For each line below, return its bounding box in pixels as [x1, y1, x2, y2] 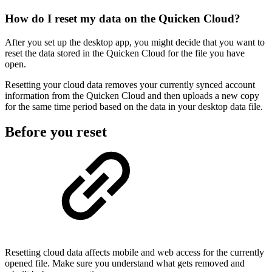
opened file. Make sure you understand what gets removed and [5, 258, 245, 269]
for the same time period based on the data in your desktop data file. [5, 101, 263, 112]
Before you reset [5, 124, 107, 140]
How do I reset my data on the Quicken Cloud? [5, 12, 240, 25]
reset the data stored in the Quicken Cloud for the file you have [5, 47, 245, 58]
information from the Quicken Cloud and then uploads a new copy [5, 90, 259, 101]
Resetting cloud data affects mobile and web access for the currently [5, 247, 264, 258]
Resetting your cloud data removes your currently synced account [5, 79, 255, 90]
